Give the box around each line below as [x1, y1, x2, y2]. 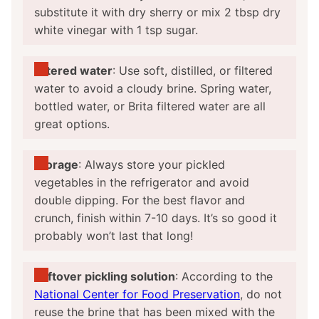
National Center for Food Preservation [34, 287, 240, 302]
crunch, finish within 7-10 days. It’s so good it [34, 211, 277, 226]
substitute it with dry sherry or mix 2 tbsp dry [34, 5, 281, 20]
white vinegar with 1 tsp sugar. [34, 23, 198, 38]
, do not [240, 287, 282, 302]
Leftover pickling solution [34, 269, 175, 284]
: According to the [175, 269, 273, 284]
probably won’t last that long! [34, 229, 193, 244]
